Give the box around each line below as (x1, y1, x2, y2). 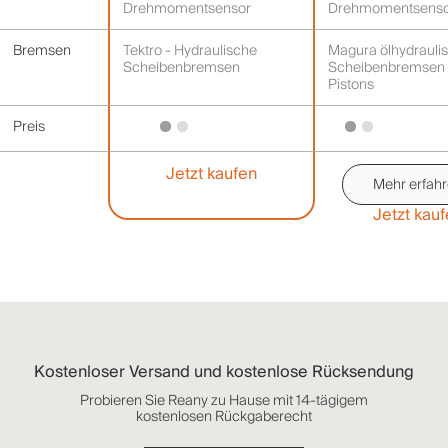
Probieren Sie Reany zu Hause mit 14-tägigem (80, 389, 368, 411)
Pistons (328, 73, 374, 95)
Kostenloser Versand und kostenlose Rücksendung (34, 358, 414, 385)
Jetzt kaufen (166, 160, 257, 187)
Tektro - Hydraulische (123, 39, 257, 61)
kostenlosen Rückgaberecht (136, 405, 312, 427)
